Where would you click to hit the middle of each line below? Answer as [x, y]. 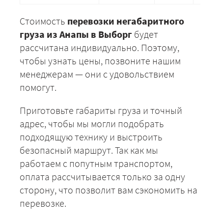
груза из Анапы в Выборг [76, 34]
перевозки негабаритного [126, 21]
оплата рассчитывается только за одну [102, 177]
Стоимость [43, 21]
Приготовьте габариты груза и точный [101, 110]
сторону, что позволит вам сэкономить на [109, 190]
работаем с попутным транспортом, [96, 164]
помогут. [38, 87]
